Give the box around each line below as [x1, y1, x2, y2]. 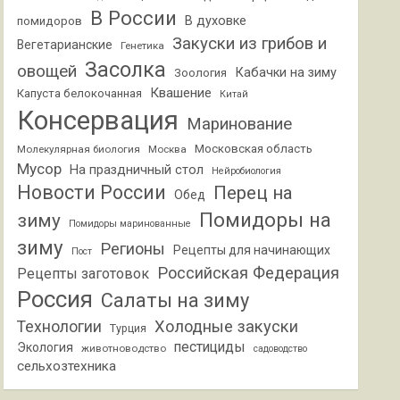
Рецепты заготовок [17, 265, 150, 282]
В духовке [185, 13, 247, 29]
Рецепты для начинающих [173, 243, 331, 257]
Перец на [213, 182, 294, 204]
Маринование [187, 114, 293, 134]
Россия [17, 286, 94, 312]
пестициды [174, 338, 246, 355]
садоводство [254, 343, 308, 354]
